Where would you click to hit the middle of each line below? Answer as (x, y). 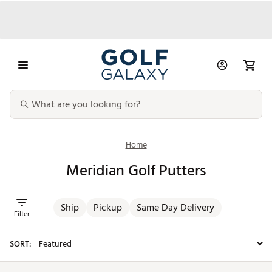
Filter (22, 214)
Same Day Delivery (175, 208)
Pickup (108, 208)
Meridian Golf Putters (136, 171)
